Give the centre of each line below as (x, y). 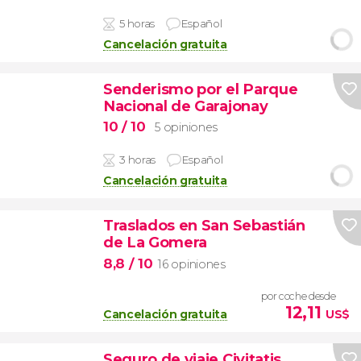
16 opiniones (192, 264)
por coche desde (299, 296)
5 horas (137, 23)
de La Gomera (155, 243)
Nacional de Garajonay (185, 106)
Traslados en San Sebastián (204, 226)
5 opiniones (186, 128)
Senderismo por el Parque (200, 89)
